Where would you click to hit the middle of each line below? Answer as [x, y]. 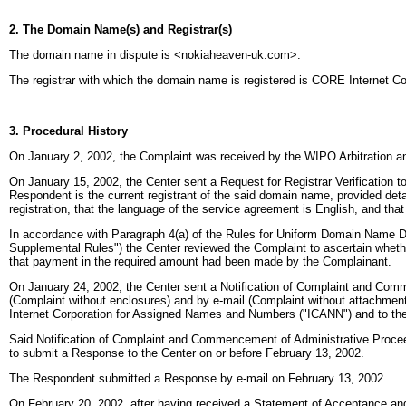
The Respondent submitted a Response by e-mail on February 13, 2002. [198, 378]
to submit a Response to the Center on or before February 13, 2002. [187, 353]
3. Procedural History [68, 131]
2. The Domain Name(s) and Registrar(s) [121, 29]
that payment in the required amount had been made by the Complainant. [200, 261]
